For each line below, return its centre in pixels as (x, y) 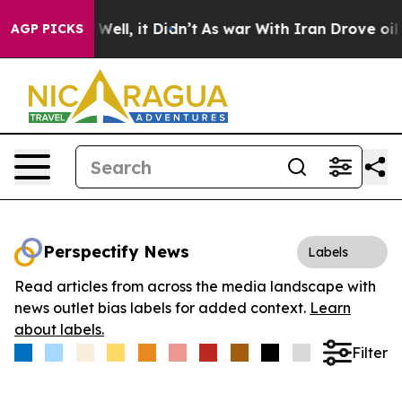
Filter (369, 352)
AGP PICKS (47, 29)
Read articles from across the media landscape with (195, 286)
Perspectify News (116, 252)
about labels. (59, 329)
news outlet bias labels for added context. (162, 308)
